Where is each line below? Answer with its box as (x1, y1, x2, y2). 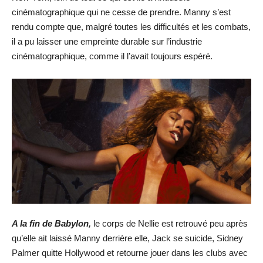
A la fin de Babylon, (12, 218, 91, 228)
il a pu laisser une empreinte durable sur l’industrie (12, 36, 202, 46)
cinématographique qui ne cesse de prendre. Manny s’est (12, 7, 231, 17)
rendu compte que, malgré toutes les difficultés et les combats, (12, 22, 251, 32)
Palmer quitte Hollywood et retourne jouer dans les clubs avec (12, 247, 248, 258)
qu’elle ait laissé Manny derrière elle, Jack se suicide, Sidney (12, 232, 243, 243)
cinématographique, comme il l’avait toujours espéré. (12, 51, 213, 61)
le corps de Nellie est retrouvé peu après (91, 218, 248, 228)
